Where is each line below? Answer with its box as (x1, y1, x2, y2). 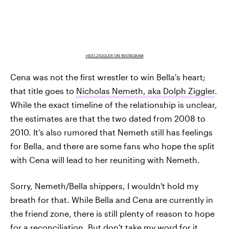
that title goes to (10, 86, 76, 96)
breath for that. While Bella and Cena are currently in (10, 195, 213, 205)
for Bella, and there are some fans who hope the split (10, 141, 215, 151)
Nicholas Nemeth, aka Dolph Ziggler (76, 86, 215, 96)
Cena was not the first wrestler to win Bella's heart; (10, 72, 205, 82)
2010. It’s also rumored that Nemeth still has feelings (10, 127, 213, 138)
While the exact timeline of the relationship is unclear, (10, 100, 217, 110)
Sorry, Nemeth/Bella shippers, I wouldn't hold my (10, 181, 198, 191)
